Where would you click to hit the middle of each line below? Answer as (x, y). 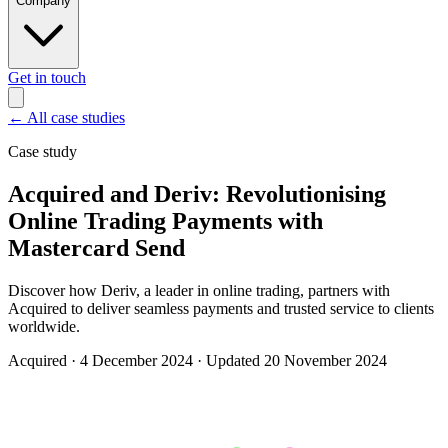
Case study (42, 152)
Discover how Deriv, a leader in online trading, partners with (199, 291)
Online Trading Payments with (165, 221)
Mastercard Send (96, 248)
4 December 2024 (136, 361)
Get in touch (47, 78)
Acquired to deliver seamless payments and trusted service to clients (221, 309)
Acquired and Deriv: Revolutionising (197, 194)
